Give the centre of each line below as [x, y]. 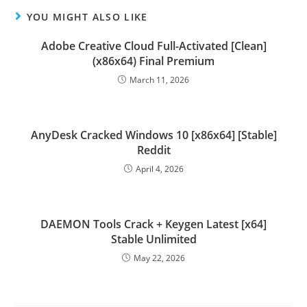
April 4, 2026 [159, 169]
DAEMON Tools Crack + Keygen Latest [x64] [153, 224]
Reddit [153, 150]
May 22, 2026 [159, 258]
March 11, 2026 [159, 80]
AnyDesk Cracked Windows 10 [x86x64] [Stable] [153, 135]
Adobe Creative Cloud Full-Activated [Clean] [153, 46]
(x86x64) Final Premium [153, 61]
